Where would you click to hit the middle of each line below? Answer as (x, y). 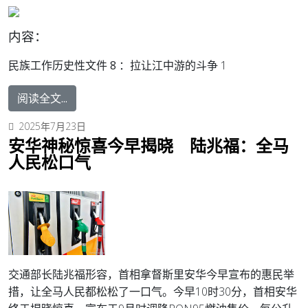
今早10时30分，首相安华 (235, 292)
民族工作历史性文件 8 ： (69, 65)
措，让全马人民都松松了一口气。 (91, 292)
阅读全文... (42, 98)
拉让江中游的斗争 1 (178, 65)
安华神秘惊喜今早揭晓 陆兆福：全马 (148, 145)
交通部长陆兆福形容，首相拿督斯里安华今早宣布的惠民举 (151, 275)
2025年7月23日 (52, 126)
